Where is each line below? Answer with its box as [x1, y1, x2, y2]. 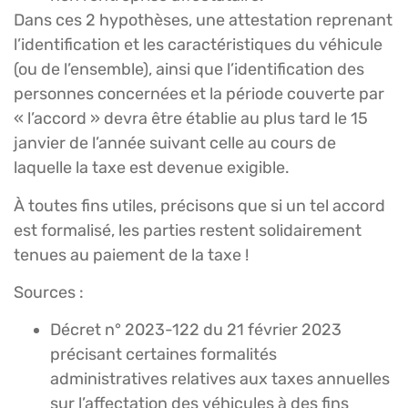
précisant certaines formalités [50, 344, 277, 365]
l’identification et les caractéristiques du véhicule [14, 35, 382, 56]
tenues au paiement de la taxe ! [14, 244, 249, 265]
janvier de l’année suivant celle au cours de [14, 133, 336, 154]
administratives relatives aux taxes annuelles [50, 369, 390, 390]
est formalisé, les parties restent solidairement [14, 219, 362, 240]
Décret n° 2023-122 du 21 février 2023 [50, 320, 342, 341]
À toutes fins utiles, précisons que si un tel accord [14, 195, 385, 216]
